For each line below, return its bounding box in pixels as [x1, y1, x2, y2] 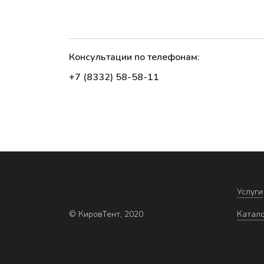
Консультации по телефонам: [69, 51, 200, 64]
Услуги [237, 186, 263, 197]
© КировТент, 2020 [69, 208, 143, 220]
